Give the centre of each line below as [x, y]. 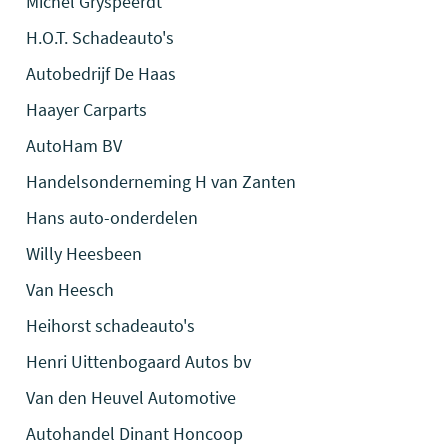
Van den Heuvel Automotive [131, 397]
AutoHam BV [74, 145]
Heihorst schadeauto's [111, 325]
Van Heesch [70, 289]
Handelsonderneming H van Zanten [161, 181]
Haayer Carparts [87, 109]
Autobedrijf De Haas [101, 73]
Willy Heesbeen [84, 253]
